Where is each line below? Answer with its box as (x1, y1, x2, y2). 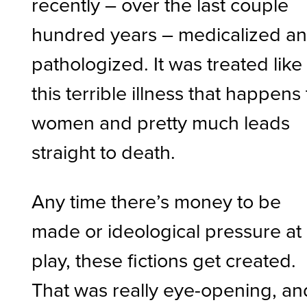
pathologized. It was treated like (32, 49, 303, 77)
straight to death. (32, 137, 176, 165)
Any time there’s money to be (32, 186, 282, 214)
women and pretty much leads (32, 108, 291, 136)
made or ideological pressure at (32, 216, 302, 244)
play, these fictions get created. (32, 245, 297, 273)
